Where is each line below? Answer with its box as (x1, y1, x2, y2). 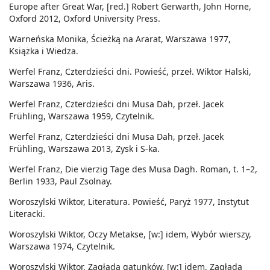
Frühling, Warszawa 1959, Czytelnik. (9, 110, 154, 122)
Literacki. (9, 208, 45, 220)
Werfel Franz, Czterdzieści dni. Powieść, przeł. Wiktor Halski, (9, 66, 251, 78)
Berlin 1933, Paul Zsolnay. (9, 175, 112, 187)
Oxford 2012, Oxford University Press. (9, 13, 160, 25)
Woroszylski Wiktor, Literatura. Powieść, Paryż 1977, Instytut (9, 196, 249, 208)
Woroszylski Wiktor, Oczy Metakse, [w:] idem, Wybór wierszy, (9, 228, 251, 240)
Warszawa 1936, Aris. (9, 78, 95, 90)
